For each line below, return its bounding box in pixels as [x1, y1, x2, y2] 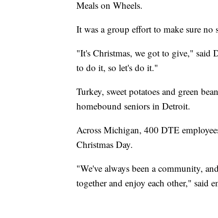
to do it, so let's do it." [76, 61, 158, 74]
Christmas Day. [76, 138, 133, 151]
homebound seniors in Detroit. [76, 100, 190, 112]
